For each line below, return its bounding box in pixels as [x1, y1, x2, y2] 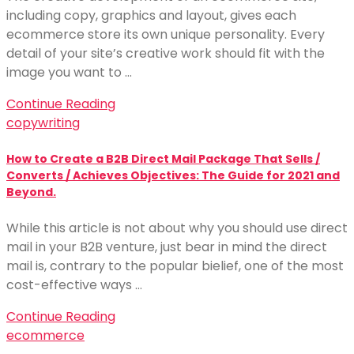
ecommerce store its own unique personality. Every [6, 24, 325, 43]
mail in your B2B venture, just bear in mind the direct [6, 238, 327, 257]
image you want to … [6, 62, 132, 81]
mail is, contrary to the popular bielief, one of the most [6, 257, 344, 276]
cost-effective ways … [6, 276, 142, 295]
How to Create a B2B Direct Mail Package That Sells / [6, 150, 320, 167]
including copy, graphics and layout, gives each [6, 6, 296, 24]
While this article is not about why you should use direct [6, 219, 348, 238]
